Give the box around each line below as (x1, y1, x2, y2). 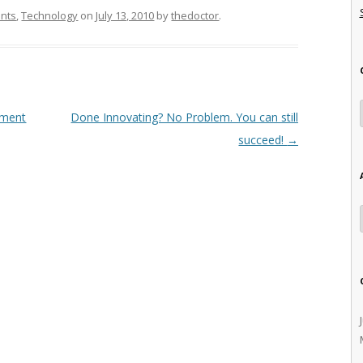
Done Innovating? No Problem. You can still (70, 109, 299, 125)
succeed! (238, 131, 288, 147)
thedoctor (171, 7, 220, 23)
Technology (21, 7, 79, 23)
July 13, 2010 (96, 7, 155, 23)
